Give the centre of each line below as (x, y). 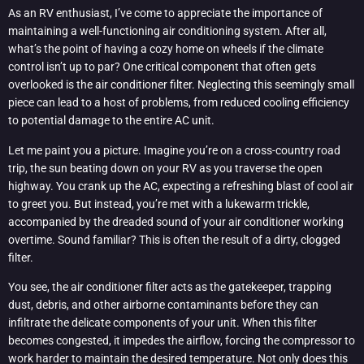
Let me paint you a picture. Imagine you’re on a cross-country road (174, 150)
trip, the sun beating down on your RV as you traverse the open (165, 168)
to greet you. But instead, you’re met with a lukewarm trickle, (159, 204)
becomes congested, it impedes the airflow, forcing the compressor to (182, 341)
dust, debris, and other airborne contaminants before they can (163, 305)
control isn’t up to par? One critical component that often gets (162, 67)
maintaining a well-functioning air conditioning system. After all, (167, 31)
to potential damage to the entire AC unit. (111, 121)
